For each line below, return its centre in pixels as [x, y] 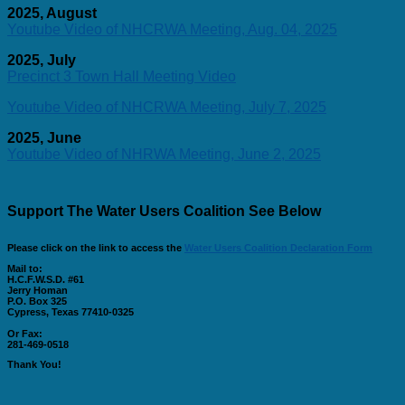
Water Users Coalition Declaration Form [278, 247]
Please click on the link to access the [96, 247]
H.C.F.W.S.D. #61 [46, 279]
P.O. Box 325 [37, 301]
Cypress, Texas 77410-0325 [71, 311]
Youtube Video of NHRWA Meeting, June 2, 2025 [164, 154]
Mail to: [25, 268]
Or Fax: [25, 333]
